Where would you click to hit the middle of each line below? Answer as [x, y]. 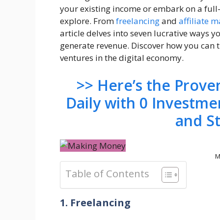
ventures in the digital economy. [122, 58]
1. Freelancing [95, 202]
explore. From [88, 21]
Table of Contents [107, 173]
